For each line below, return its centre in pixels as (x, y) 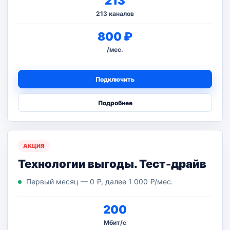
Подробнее (115, 103)
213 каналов (115, 14)
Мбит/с (115, 223)
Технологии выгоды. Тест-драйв (112, 164)
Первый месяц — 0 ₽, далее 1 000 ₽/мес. (100, 181)
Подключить (115, 79)
